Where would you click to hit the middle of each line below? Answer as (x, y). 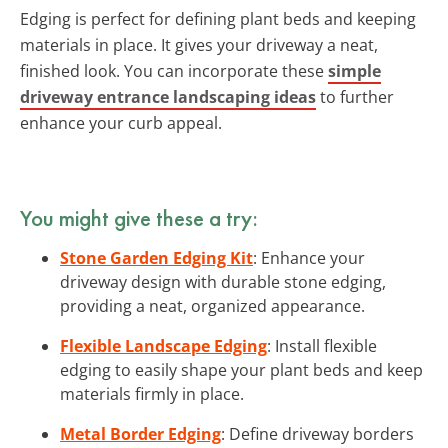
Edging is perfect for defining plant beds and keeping (218, 18)
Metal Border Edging (140, 433)
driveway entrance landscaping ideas (168, 96)
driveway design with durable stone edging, (223, 281)
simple (354, 70)
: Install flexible (322, 345)
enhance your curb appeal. (121, 122)
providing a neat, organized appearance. (212, 305)
